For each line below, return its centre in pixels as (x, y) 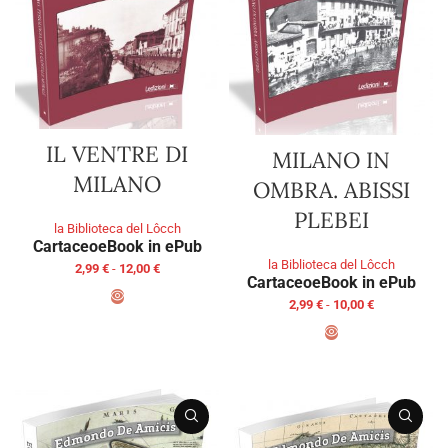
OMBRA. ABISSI (331, 189)
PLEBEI (331, 219)
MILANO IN (331, 159)
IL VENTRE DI (117, 154)
